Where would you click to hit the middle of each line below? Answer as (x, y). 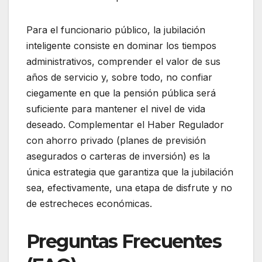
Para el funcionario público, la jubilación (116, 30)
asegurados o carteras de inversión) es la (118, 156)
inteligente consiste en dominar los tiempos (121, 45)
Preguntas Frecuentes (124, 241)
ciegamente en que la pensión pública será (121, 93)
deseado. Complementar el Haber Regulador (125, 124)
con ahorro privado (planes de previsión (116, 140)
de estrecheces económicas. (89, 203)
